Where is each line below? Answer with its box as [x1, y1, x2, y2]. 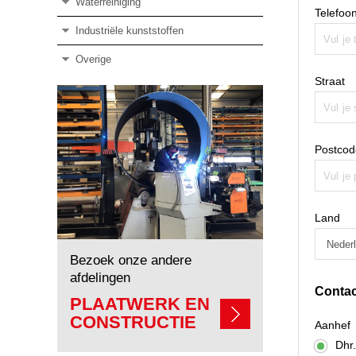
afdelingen [70, 270, 130, 286]
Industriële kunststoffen [75, 24, 184, 37]
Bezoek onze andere [70, 253, 192, 269]
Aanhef [315, 319, 350, 331]
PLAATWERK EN [70, 294, 210, 315]
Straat [315, 75, 345, 87]
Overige [75, 52, 111, 65]
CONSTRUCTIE [70, 312, 196, 333]
